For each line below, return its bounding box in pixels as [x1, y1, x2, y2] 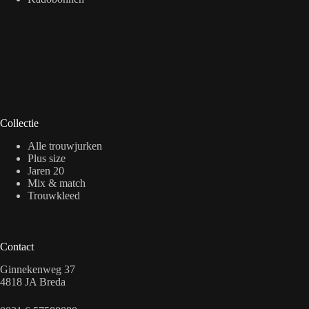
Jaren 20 [28, 165, 64, 177]
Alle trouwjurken [28, 140, 102, 152]
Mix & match [28, 177, 86, 190]
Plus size [28, 152, 66, 165]
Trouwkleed [28, 190, 80, 202]
